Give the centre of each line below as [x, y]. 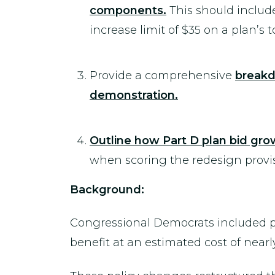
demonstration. [134, 95]
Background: [107, 189]
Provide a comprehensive [162, 75]
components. [128, 10]
